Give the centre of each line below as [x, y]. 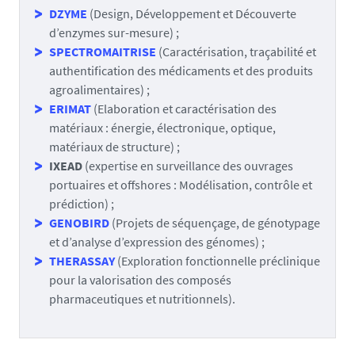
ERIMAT [70, 109]
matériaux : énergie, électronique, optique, [162, 128]
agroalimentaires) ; [99, 90]
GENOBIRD [79, 223]
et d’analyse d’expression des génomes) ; [157, 242]
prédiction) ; [82, 204]
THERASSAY [82, 261]
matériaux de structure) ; [115, 147]
